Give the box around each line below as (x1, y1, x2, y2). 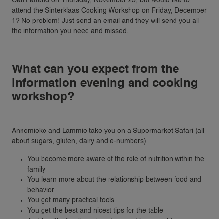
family (27, 166, 45, 173)
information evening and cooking (12, 77, 198, 89)
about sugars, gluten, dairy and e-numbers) (12, 137, 146, 145)
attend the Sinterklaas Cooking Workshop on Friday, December (12, 7, 207, 14)
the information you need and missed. (12, 27, 129, 35)
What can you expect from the (12, 64, 179, 76)
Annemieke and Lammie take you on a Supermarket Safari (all (12, 127, 204, 134)
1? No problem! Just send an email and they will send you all (12, 17, 199, 24)
